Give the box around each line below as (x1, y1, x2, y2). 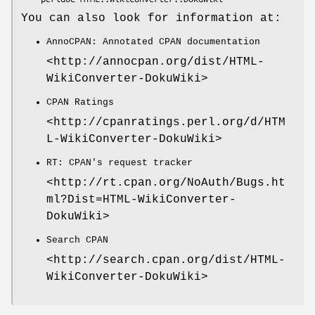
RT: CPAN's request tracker (46, 157, 193, 168)
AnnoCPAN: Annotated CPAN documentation (46, 36, 260, 47)
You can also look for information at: (21, 11, 281, 25)
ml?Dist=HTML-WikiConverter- (46, 193, 236, 206)
